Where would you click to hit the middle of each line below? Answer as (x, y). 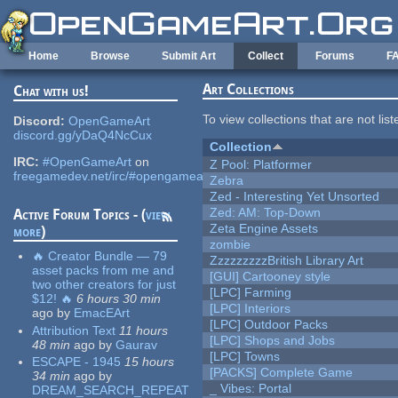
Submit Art (189, 56)
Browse (110, 56)
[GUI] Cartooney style (271, 277)
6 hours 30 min (119, 299)
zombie (231, 245)
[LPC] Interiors (251, 309)
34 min (52, 376)
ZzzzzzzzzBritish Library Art (287, 261)
